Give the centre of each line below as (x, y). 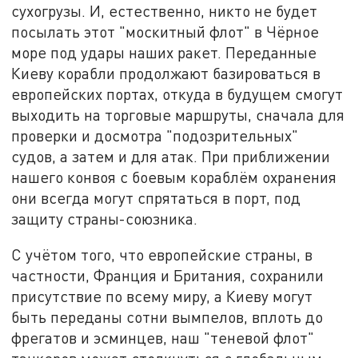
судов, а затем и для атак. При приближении (171, 156)
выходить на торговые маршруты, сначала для (178, 114)
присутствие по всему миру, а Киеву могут (162, 296)
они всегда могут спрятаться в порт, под (156, 197)
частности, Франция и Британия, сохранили (168, 276)
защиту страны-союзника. (105, 218)
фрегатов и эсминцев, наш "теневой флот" (163, 338)
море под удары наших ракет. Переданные (164, 52)
